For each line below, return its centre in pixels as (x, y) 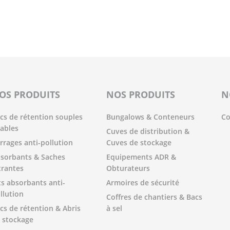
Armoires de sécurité (143, 183)
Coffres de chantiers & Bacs (154, 197)
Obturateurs (128, 168)
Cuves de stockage (139, 142)
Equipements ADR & (141, 157)
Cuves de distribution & (148, 131)
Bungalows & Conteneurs (150, 117)
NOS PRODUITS (141, 94)
